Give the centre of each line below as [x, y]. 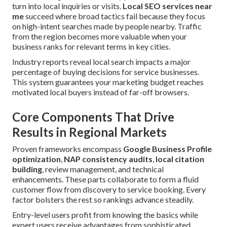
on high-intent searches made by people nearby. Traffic [107, 26]
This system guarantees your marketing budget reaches [108, 82]
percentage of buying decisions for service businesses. [106, 72]
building [27, 169]
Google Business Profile [167, 149]
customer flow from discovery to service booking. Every [109, 190]
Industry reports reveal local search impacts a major [101, 62]
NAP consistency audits [108, 159]
